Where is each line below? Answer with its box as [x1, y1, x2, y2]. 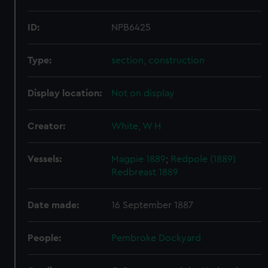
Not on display [111, 89, 175, 98]
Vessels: [28, 154, 62, 164]
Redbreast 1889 [111, 167, 179, 177]
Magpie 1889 [111, 154, 166, 164]
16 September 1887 [111, 200, 194, 210]
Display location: [28, 89, 102, 98]
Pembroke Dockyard [111, 233, 202, 243]
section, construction [111, 56, 205, 65]
